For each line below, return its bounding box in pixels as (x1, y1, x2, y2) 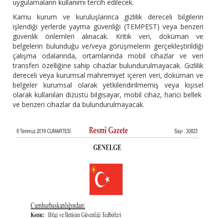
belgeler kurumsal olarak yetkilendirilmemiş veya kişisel (13, 80, 203, 90)
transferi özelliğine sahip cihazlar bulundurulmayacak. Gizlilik (13, 61, 203, 71)
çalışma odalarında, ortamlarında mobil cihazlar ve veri (13, 51, 203, 61)
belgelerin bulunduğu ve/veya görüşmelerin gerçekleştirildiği (13, 41, 203, 51)
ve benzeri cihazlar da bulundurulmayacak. (13, 100, 145, 109)
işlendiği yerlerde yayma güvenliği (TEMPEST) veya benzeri (13, 22, 203, 32)
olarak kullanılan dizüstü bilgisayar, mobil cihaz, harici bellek (13, 90, 203, 100)
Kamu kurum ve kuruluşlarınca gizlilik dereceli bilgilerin (13, 12, 203, 22)
